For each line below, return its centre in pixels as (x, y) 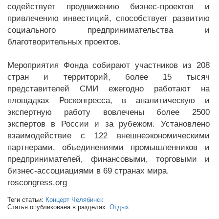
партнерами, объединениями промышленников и (109, 147)
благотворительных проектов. (64, 42)
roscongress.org (37, 182)
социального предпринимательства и (109, 30)
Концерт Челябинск (74, 199)
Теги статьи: (26, 199)
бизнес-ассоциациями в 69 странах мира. (88, 171)
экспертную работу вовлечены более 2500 (109, 112)
